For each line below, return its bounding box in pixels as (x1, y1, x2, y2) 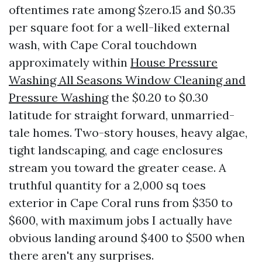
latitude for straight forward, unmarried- (9, 108, 235, 122)
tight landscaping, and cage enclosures (9, 143, 223, 157)
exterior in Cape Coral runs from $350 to (9, 195, 233, 210)
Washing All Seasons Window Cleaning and (9, 73, 246, 87)
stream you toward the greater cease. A (9, 160, 226, 175)
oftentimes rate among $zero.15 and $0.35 (9, 2, 236, 17)
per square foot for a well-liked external (9, 20, 230, 35)
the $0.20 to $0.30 (108, 90, 208, 105)
